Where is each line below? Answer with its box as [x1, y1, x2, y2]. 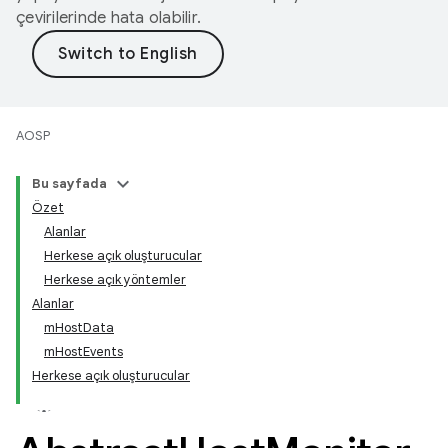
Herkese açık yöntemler [44, 271, 186, 288]
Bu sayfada [32, 175, 107, 192]
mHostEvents [44, 343, 123, 360]
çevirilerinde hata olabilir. [16, 8, 201, 28]
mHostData [44, 319, 114, 336]
